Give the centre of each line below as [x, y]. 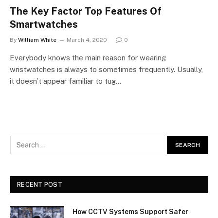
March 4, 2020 [87, 40]
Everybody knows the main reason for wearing [88, 57]
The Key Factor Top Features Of [86, 11]
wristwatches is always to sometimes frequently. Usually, [106, 69]
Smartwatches [44, 24]
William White [37, 40]
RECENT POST [40, 184]
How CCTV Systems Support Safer [130, 211]
